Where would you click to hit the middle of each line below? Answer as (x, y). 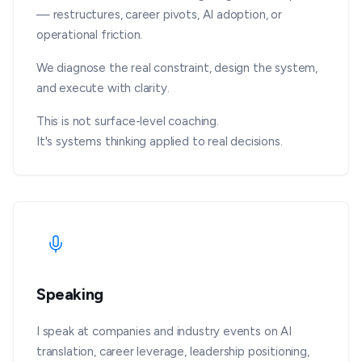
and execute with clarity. (103, 88)
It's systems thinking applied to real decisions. (160, 141)
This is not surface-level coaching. (128, 121)
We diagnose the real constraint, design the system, (177, 67)
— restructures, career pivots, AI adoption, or (159, 14)
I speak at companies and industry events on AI (164, 331)
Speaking (70, 294)
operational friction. (90, 34)
